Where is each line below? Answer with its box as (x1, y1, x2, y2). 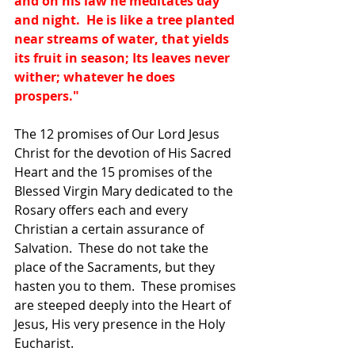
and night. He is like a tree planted (14, 11, 238, 29)
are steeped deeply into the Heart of (14, 296, 234, 315)
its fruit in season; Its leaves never (14, 49, 233, 67)
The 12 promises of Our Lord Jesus (14, 125, 223, 143)
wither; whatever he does (14, 68, 178, 86)
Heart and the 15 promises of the (14, 163, 216, 181)
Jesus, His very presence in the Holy (14, 315, 228, 334)
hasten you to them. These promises (14, 277, 239, 296)
